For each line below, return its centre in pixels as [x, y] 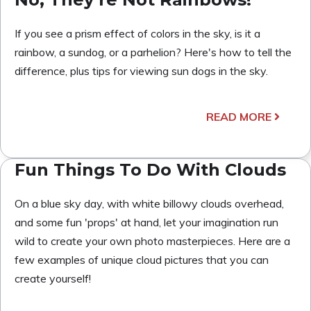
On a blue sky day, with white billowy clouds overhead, [149, 203]
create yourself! [53, 278]
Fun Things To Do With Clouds [150, 169]
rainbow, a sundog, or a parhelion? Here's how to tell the [153, 52]
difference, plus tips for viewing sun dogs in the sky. [141, 70]
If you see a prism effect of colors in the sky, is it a [137, 33]
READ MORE [239, 116]
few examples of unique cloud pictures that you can [142, 259]
